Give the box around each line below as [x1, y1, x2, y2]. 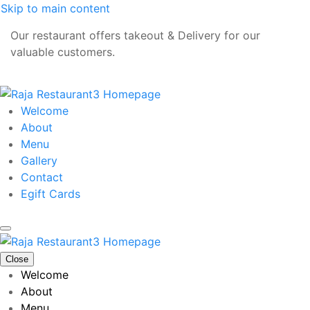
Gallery [21, 153, 57, 167]
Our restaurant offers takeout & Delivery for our [10, 28, 260, 42]
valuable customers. [10, 45, 115, 59]
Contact [21, 170, 63, 184]
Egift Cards [21, 186, 80, 201]
